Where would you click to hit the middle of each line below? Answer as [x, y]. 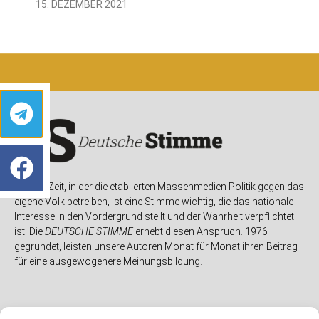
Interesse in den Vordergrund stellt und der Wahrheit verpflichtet [154, 216]
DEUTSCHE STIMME [89, 231]
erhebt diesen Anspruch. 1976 [200, 231]
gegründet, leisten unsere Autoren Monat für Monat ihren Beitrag [156, 246]
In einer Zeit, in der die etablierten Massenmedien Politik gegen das [159, 186]
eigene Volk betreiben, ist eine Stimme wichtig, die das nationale [154, 201]
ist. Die [30, 231]
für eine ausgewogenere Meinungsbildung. [108, 261]
